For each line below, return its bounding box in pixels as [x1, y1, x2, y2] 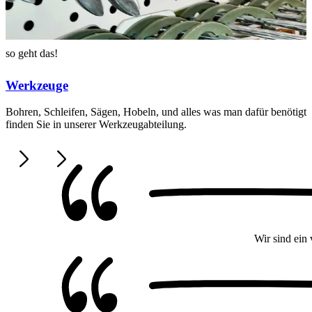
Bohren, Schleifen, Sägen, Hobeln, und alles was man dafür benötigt [6, 106, 306, 118]
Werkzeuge [6, 77, 68, 93]
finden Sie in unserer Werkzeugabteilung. [6, 118, 187, 131]
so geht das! [6, 47, 58, 59]
